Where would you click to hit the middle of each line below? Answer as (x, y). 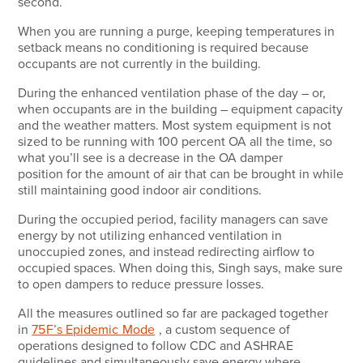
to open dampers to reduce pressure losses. (143, 284)
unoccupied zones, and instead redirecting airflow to (167, 252)
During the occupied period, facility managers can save (173, 219)
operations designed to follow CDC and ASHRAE (156, 346)
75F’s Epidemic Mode (93, 329)
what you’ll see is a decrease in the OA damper (151, 158)
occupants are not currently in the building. (143, 64)
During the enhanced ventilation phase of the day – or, (172, 93)
